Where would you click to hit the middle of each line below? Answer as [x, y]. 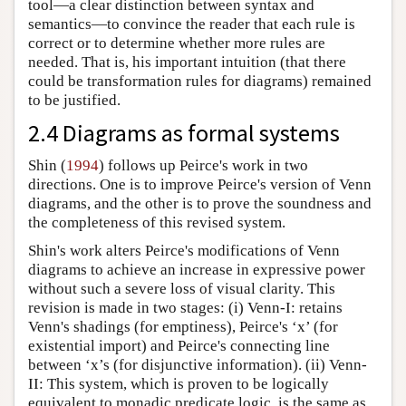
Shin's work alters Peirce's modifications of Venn [184, 251]
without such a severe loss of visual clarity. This [182, 289]
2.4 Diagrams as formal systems [184, 133]
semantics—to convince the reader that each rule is [192, 24]
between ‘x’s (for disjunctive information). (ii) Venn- [198, 365]
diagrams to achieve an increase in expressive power [197, 270]
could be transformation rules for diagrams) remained [200, 82]
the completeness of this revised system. [157, 223]
